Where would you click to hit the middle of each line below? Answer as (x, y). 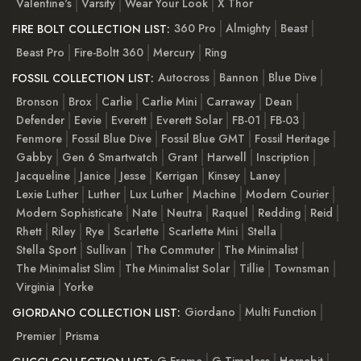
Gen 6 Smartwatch (110, 158)
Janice (95, 176)
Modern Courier (287, 195)
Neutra (185, 213)
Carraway (231, 102)
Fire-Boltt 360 (109, 53)
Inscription (283, 158)
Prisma (82, 336)
